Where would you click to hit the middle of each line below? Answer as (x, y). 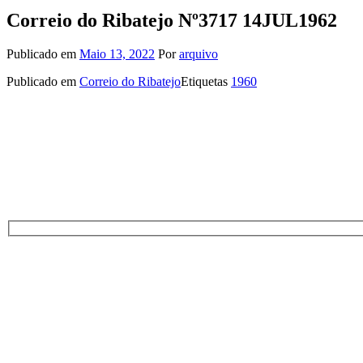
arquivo (199, 54)
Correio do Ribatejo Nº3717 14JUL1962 (172, 20)
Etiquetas (206, 82)
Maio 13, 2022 (117, 54)
